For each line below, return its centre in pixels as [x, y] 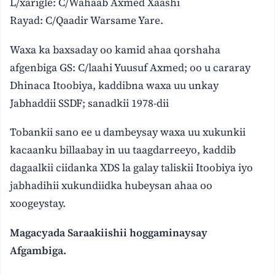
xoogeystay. [38, 203]
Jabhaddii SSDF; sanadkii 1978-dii [90, 103]
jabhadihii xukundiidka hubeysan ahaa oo [111, 186]
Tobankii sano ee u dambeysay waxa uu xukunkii [128, 132]
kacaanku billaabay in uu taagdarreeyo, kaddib [123, 150]
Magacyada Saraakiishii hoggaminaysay [109, 233]
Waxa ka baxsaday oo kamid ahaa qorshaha [115, 49]
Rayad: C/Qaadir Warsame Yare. [87, 20]
